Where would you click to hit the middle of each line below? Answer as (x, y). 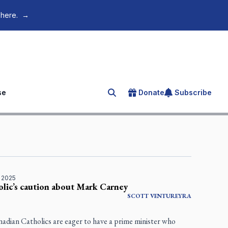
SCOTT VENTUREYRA (159, 196)
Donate (151, 93)
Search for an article (148, 94)
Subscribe (193, 93)
